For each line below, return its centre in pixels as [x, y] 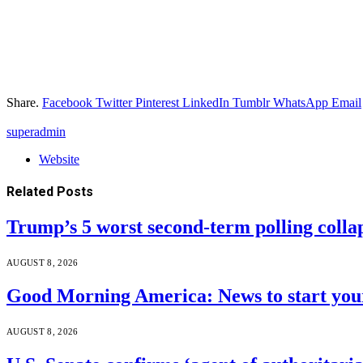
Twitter [114, 102]
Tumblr [251, 102]
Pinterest [157, 102]
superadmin [36, 131]
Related [32, 192]
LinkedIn [206, 102]
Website [59, 159]
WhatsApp [301, 102]
